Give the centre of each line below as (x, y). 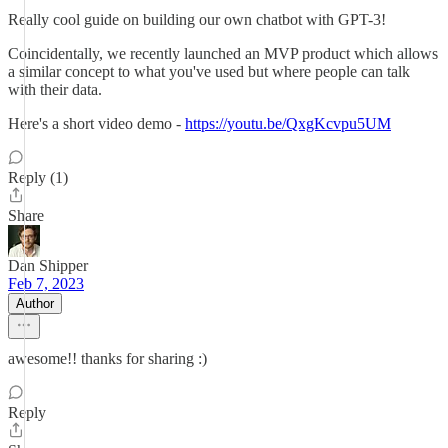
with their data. (55, 89)
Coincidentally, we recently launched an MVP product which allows (223, 53)
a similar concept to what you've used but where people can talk (209, 71)
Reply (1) (38, 177)
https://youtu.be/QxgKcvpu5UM (288, 123)
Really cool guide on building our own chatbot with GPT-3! (197, 19)
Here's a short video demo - (96, 123)
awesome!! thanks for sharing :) (107, 358)
